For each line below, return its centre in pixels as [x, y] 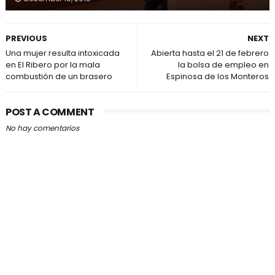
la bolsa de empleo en [224, 65]
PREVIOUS [26, 38]
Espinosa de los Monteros [218, 76]
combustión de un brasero [59, 76]
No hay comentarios [42, 128]
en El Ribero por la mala [52, 65]
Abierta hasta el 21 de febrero [210, 53]
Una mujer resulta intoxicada [62, 53]
